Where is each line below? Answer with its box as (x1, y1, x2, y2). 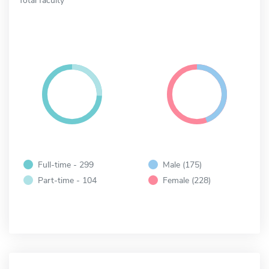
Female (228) (163, 174, 211, 186)
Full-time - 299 (38, 158, 94, 171)
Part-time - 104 (38, 174, 97, 186)
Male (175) (163, 158, 202, 171)
